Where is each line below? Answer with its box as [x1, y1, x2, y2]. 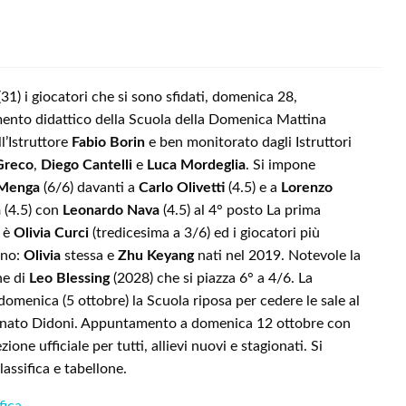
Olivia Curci [14, 226, 89, 241]
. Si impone [246, 158, 315, 173]
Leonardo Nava [63, 203, 159, 218]
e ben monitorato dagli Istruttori [145, 135, 352, 150]
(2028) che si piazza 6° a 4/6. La [110, 271, 313, 286]
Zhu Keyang [118, 248, 194, 264]
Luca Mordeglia [147, 158, 246, 173]
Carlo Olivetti [139, 180, 225, 196]
